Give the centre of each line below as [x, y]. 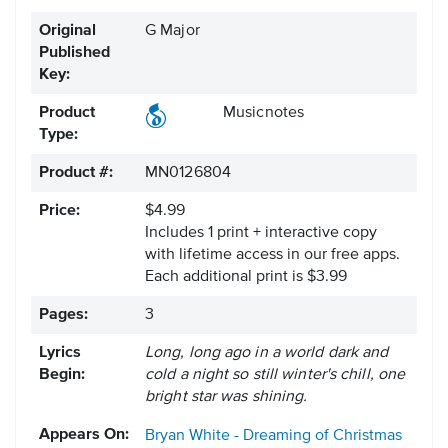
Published [74, 53]
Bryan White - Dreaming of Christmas [273, 436]
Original [67, 31]
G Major [172, 31]
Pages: [63, 315]
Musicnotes [263, 113]
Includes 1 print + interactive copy [261, 233]
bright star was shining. [226, 397]
